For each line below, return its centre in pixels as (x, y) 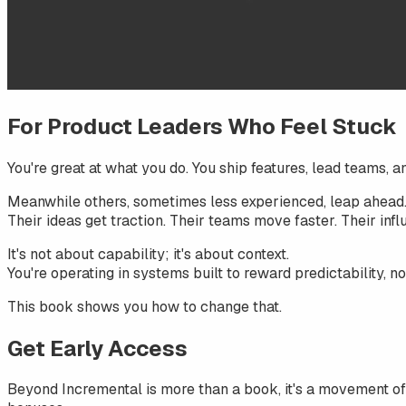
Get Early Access (97, 348)
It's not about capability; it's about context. (148, 254)
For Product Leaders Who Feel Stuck (202, 126)
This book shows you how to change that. (145, 306)
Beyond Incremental (75, 390)
